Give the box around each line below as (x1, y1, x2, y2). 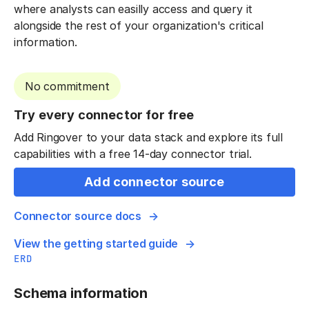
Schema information (14, 285, 148, 302)
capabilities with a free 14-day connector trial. (14, 147, 252, 161)
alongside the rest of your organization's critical (14, 19, 263, 32)
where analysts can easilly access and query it (14, 2, 253, 16)
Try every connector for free (14, 108, 195, 122)
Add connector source (84, 175, 225, 190)
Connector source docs (14, 209, 142, 223)
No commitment (25, 79, 110, 93)
